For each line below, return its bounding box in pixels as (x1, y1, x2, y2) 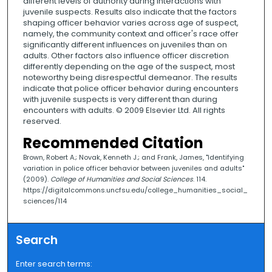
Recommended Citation (22, 133, 203, 154)
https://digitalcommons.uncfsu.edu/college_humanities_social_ (22, 185, 248, 195)
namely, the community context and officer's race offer (22, 28, 239, 40)
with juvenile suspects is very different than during (22, 93, 217, 106)
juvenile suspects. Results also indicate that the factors (22, 6, 237, 18)
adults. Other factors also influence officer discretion (22, 50, 229, 62)
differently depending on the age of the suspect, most (22, 61, 235, 73)
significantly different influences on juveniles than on (22, 39, 227, 51)
